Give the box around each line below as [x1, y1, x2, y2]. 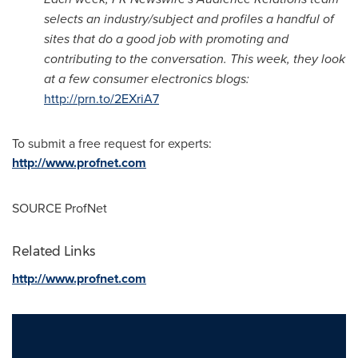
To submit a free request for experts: [12, 134, 212, 152]
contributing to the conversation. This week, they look [44, 50, 345, 68]
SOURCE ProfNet [12, 199, 107, 217]
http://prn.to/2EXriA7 [44, 89, 159, 107]
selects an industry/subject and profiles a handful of [44, 10, 334, 28]
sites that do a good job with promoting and [44, 30, 288, 48]
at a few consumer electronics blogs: [44, 70, 249, 88]
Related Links [12, 244, 95, 259]
